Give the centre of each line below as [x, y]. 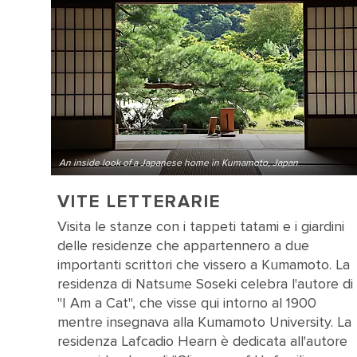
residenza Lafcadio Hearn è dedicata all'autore [202, 341]
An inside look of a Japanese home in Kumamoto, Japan [178, 163]
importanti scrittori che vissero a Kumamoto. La [204, 265]
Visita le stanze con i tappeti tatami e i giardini [201, 226]
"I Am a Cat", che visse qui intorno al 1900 [187, 303]
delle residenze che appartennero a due [183, 245]
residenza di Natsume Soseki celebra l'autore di [205, 284]
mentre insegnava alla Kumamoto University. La [204, 322]
